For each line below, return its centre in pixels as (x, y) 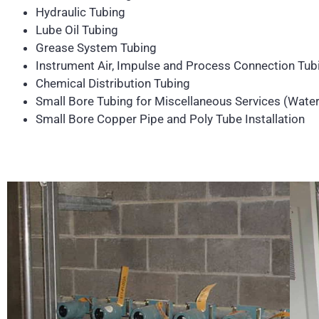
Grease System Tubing (96, 48)
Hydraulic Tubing (80, 12)
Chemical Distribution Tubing (113, 84)
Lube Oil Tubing (77, 30)
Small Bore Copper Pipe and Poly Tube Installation (170, 119)
